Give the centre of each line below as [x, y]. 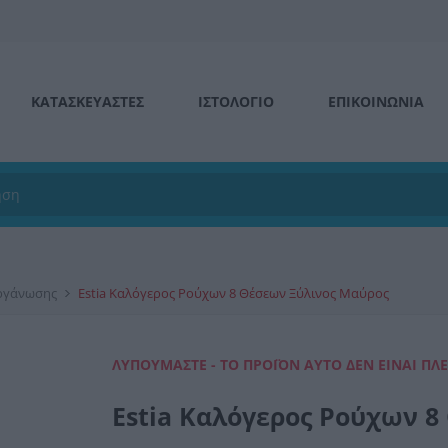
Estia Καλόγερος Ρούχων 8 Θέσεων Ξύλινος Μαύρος [233, 293]
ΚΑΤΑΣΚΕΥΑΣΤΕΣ [87, 101]
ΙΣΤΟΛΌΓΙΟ [236, 101]
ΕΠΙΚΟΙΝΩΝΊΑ [376, 101]
